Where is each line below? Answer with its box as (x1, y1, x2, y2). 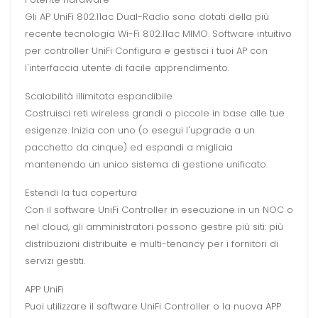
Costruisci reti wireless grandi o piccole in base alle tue (25, 106, 285, 121)
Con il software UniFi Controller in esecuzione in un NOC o (25, 203, 293, 217)
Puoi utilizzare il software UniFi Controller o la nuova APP (25, 300, 281, 314)
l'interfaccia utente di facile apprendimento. (25, 61, 229, 75)
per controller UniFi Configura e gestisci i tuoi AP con (25, 44, 268, 58)
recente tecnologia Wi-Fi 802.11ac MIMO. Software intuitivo (25, 27, 292, 41)
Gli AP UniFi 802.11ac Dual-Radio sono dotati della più (25, 10, 269, 24)
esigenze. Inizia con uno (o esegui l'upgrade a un (25, 124, 255, 138)
